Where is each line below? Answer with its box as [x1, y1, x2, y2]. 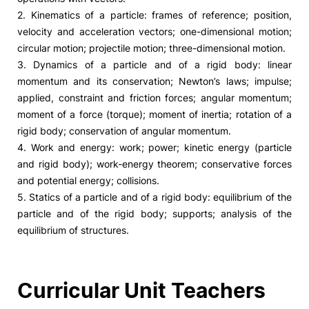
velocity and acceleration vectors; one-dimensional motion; [17, 26, 292, 37]
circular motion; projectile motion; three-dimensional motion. [17, 42, 286, 54]
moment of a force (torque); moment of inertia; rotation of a [17, 108, 292, 120]
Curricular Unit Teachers [17, 278, 266, 303]
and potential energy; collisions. [17, 175, 159, 186]
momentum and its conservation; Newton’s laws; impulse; [17, 75, 292, 87]
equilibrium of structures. [17, 224, 129, 236]
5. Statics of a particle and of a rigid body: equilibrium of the [17, 191, 292, 203]
